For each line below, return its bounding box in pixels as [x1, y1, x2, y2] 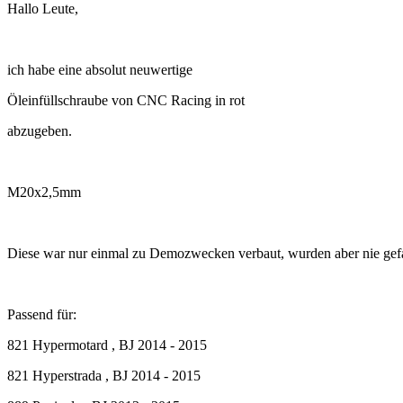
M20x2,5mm [7, 184, 81, 201]
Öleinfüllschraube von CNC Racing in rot [7, 93, 245, 109]
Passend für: [7, 307, 76, 323]
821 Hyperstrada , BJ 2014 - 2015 [7, 368, 201, 384]
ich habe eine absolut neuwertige [7, 62, 193, 78]
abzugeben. [7, 123, 72, 139]
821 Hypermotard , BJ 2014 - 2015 [7, 337, 207, 354]
